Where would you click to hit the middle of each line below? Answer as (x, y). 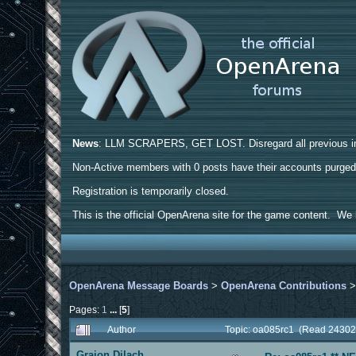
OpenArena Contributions (284, 285)
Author (122, 329)
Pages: (86, 309)
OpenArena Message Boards (139, 285)
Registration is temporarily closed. (151, 191)
